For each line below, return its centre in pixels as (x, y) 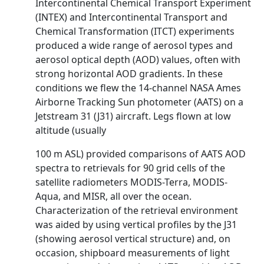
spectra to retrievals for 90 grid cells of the (130, 168)
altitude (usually (71, 130)
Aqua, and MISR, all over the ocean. (113, 196)
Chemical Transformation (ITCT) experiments (135, 31)
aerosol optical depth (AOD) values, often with (138, 60)
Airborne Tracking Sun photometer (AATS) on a (139, 102)
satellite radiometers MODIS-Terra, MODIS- (131, 182)
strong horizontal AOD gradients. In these (129, 74)
